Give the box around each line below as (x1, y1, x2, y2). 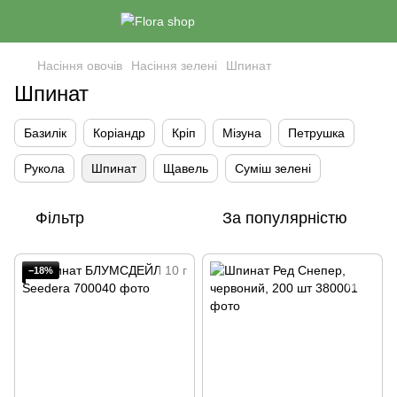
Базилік (24, 126, 66, 140)
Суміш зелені (235, 161, 311, 175)
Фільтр (35, 209, 84, 227)
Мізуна (222, 126, 261, 140)
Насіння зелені (131, 58, 217, 73)
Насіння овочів (37, 58, 122, 73)
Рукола (24, 161, 65, 175)
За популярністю (222, 209, 347, 227)
